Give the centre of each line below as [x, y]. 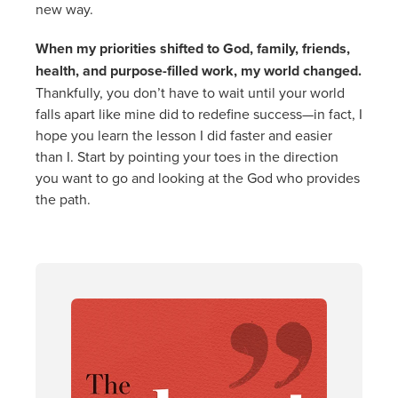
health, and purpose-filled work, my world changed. [199, 70]
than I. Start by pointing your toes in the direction [187, 156]
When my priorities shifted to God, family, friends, [193, 48]
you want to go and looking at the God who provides [198, 177]
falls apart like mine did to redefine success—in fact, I [199, 113]
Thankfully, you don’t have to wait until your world [190, 92]
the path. [63, 199]
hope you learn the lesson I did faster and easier [184, 135]
